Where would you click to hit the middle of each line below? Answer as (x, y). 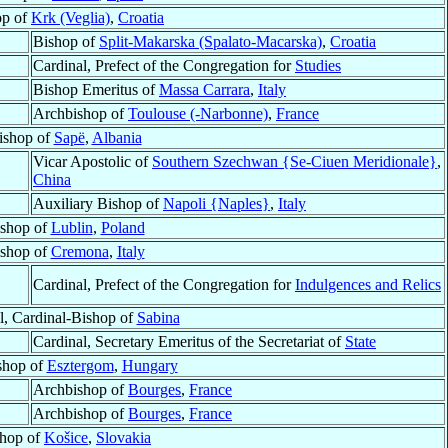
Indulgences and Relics (368, 285)
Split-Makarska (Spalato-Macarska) (210, 42)
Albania (116, 138)
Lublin (71, 228)
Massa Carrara (204, 90)
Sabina (158, 318)
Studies (318, 66)
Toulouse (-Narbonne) (198, 114)
